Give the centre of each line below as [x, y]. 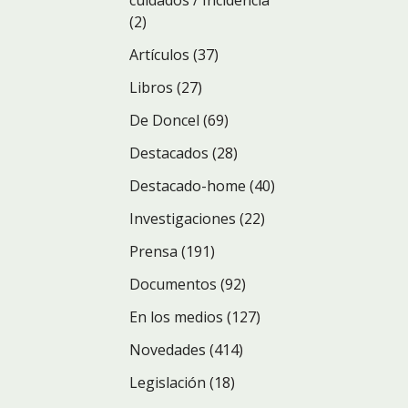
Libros [151, 87]
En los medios [176, 317]
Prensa [153, 251]
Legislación [168, 382]
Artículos [159, 55]
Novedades [168, 350]
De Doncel [164, 120]
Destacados [169, 153]
